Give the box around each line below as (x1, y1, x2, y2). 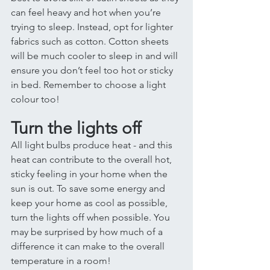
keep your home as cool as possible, (11, 197, 170, 209)
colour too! (11, 93, 62, 105)
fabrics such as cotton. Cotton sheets (11, 36, 171, 47)
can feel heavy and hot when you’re (11, 7, 163, 18)
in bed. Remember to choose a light (11, 79, 168, 90)
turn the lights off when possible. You (11, 212, 172, 223)
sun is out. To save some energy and (11, 183, 168, 194)
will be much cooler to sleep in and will (11, 50, 180, 61)
